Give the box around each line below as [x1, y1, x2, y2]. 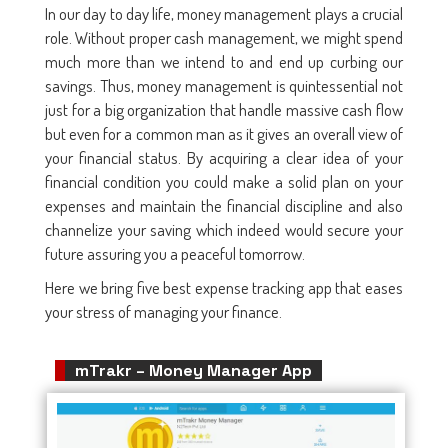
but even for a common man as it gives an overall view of [45, 123, 403, 145]
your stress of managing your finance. [45, 301, 282, 323]
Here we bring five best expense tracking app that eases [45, 277, 403, 299]
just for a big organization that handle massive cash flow [45, 99, 403, 121]
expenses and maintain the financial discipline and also [45, 195, 403, 217]
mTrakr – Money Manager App [75, 360, 312, 382]
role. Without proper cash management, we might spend [45, 27, 403, 49]
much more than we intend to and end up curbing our [45, 51, 403, 73]
